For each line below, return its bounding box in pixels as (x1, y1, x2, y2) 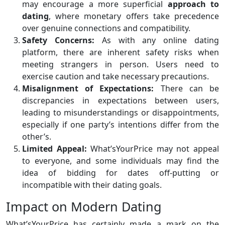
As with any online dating (94, 35, 219, 46)
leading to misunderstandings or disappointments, (22, 107, 219, 119)
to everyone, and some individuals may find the (22, 155, 219, 167)
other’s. (22, 131, 51, 143)
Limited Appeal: (22, 143, 87, 155)
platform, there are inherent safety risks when (22, 47, 219, 58)
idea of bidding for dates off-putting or (22, 167, 219, 179)
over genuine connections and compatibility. (22, 23, 190, 34)
